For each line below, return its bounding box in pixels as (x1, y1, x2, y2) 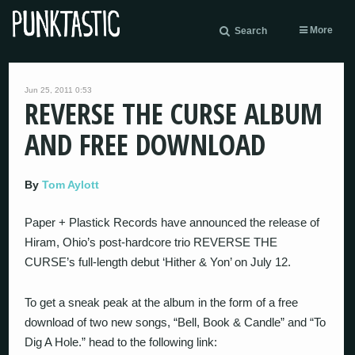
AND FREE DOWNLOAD (25, 125, 266, 164)
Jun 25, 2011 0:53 (25, 86, 93, 94)
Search (235, 25, 267, 36)
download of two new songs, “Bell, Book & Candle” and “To (25, 315, 326, 329)
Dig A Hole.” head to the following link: (25, 334, 218, 349)
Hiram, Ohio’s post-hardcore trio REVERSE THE (25, 235, 278, 249)
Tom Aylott (42, 178, 100, 191)
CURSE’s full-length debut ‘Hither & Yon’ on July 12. (25, 255, 292, 269)
